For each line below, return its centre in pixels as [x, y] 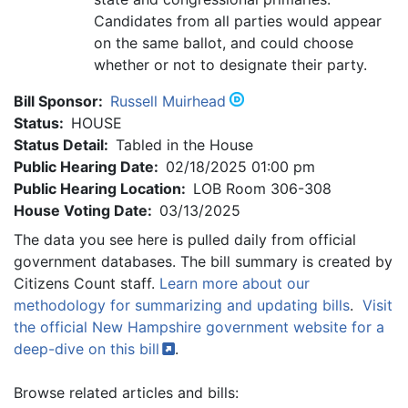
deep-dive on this [76, 348]
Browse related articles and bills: [126, 392]
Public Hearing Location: [100, 188]
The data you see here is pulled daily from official [185, 239]
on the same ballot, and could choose [224, 42]
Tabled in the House [184, 144]
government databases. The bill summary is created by [203, 261]
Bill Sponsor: [58, 101]
